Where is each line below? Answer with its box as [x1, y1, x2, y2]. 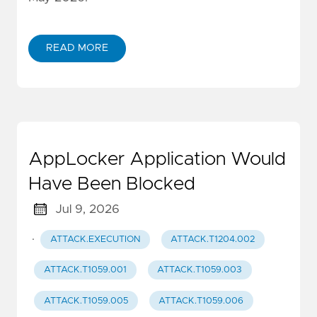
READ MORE [46, 42, 108, 53]
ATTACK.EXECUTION [50, 234, 140, 244]
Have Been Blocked [28, 174, 195, 193]
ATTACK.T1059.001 [43, 265, 127, 275]
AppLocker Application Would [28, 149, 286, 168]
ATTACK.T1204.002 [171, 234, 255, 244]
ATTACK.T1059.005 [43, 296, 128, 306]
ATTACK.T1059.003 [157, 265, 243, 275]
